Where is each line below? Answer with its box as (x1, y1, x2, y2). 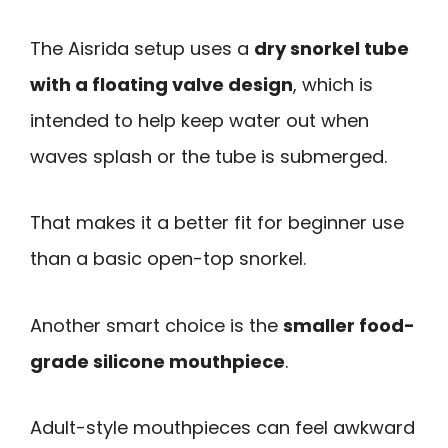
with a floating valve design (30, 71, 293, 97)
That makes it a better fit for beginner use (30, 210, 404, 236)
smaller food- (283, 312, 415, 338)
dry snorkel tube (254, 35, 409, 61)
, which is (293, 71, 373, 97)
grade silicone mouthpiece (30, 348, 285, 374)
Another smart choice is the (30, 312, 283, 338)
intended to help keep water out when (30, 107, 369, 133)
